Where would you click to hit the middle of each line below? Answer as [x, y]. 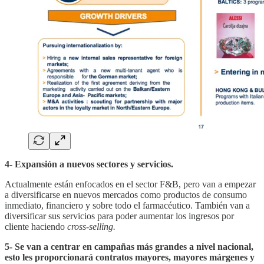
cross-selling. [91, 226]
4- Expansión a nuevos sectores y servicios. [89, 164]
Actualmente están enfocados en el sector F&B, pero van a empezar [130, 184]
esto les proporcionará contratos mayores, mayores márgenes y [130, 257]
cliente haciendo [36, 226]
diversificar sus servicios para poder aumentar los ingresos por [119, 216]
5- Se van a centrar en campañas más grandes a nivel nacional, [129, 246]
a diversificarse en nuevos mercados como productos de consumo [126, 194]
